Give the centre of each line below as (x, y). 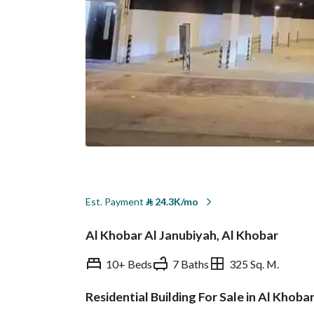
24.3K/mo (176, 202)
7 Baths (191, 264)
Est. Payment (116, 202)
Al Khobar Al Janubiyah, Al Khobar (182, 235)
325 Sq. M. (254, 264)
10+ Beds (129, 264)
